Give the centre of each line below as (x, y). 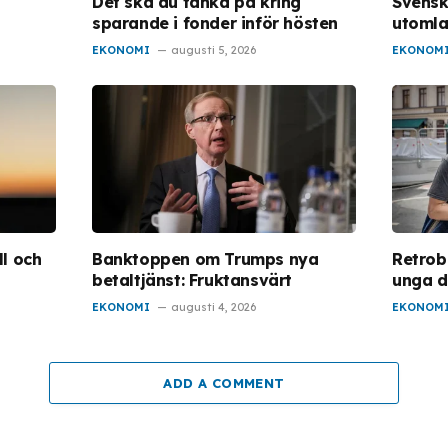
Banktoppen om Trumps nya (205, 259)
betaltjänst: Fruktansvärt (192, 280)
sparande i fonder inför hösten (215, 22)
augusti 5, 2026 (213, 49)
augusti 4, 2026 (213, 307)
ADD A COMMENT (224, 383)
